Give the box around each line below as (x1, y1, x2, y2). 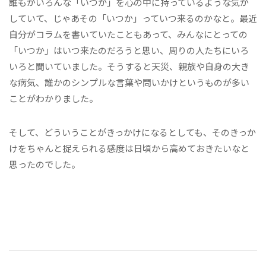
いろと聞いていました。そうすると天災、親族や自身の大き (9, 59, 249, 72)
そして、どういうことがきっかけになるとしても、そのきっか (9, 125, 256, 138)
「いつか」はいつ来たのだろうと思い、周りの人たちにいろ (9, 43, 249, 56)
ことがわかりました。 (9, 91, 98, 104)
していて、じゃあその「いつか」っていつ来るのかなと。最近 (9, 11, 257, 24)
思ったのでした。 (9, 157, 80, 170)
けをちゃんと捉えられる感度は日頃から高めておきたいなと (9, 141, 249, 154)
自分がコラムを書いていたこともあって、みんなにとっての (9, 27, 248, 40)
